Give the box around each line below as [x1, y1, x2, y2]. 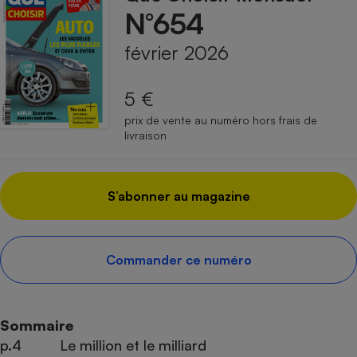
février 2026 [124, 41, 229, 65]
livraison [124, 128, 167, 143]
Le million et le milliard [59, 336, 206, 355]
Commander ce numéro [105, 252, 252, 269]
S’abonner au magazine [107, 188, 250, 205]
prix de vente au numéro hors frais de [124, 113, 317, 127]
